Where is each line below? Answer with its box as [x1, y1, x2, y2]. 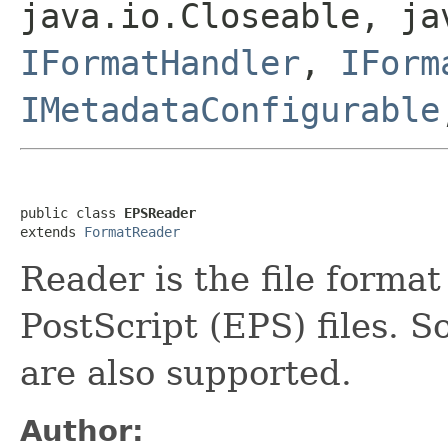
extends [20, 223, 84, 240]
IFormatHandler [20, 42, 300, 83]
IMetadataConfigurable [20, 89, 440, 130]
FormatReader [84, 223, 180, 240]
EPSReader [124, 204, 196, 221]
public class [20, 204, 124, 221]
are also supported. [20, 352, 352, 393]
